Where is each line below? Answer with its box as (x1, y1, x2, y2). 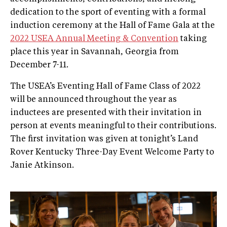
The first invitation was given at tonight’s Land (10, 135, 198, 143)
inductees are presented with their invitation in (10, 108, 202, 117)
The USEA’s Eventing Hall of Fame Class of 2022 (10, 82, 201, 91)
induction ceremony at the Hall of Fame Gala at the (10, 21, 215, 30)
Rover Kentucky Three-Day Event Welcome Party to (10, 148, 214, 157)
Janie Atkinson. (10, 161, 74, 170)
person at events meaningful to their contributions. (10, 122, 216, 130)
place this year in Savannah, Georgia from (10, 48, 179, 56)
